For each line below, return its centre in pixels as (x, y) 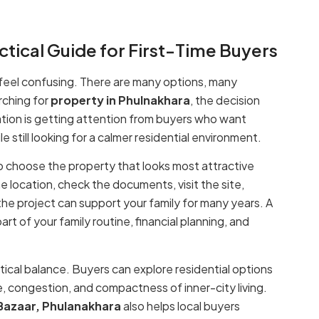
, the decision (225, 100)
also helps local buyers (181, 305)
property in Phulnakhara (120, 100)
